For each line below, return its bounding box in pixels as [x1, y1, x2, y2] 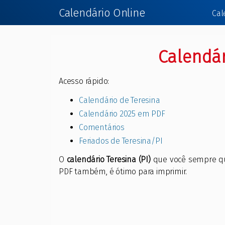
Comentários [79, 123, 125, 133]
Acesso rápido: [59, 76, 109, 86]
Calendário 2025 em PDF [79, 109, 165, 119]
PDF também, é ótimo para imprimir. [59, 167, 187, 177]
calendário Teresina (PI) [66, 155, 151, 165]
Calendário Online [59, 6, 145, 20]
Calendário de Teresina [79, 95, 160, 105]
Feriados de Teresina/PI [79, 136, 163, 146]
